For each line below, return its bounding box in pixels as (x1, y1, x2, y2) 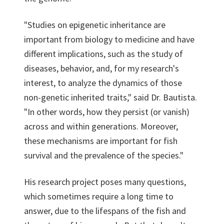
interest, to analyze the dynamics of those (24, 77, 182, 88)
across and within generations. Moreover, (24, 120, 178, 132)
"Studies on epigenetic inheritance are (24, 19, 165, 30)
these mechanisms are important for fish (24, 135, 177, 146)
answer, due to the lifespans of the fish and (24, 205, 186, 216)
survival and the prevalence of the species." (24, 149, 183, 161)
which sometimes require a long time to (24, 190, 173, 202)
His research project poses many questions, (24, 176, 186, 187)
